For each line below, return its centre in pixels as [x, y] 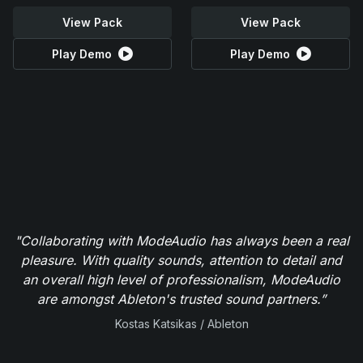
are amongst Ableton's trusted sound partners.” [181, 299]
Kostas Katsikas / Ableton [181, 323]
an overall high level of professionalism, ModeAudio [181, 279]
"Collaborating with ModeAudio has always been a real [181, 240]
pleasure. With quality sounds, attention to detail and [181, 260]
